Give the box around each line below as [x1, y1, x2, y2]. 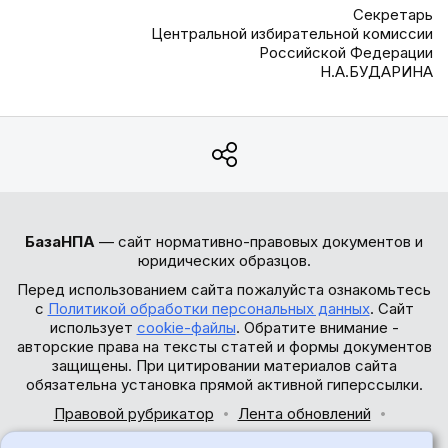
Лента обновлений [237, 404, 371, 423]
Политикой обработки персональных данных [47, 299, 370, 318]
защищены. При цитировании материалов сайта [51, 356, 397, 375]
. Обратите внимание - [235, 318, 399, 337]
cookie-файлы [136, 318, 236, 337]
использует [49, 318, 137, 337]
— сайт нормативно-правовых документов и [95, 232, 423, 251]
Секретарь [353, 5, 433, 24]
